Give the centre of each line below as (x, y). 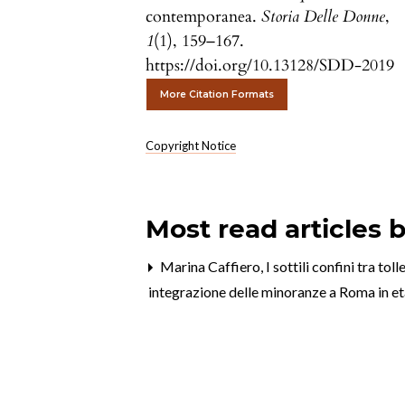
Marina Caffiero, (212, 266)
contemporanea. (204, 16)
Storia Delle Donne (324, 16)
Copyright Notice (191, 145)
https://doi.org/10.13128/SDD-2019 (270, 65)
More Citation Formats (217, 94)
